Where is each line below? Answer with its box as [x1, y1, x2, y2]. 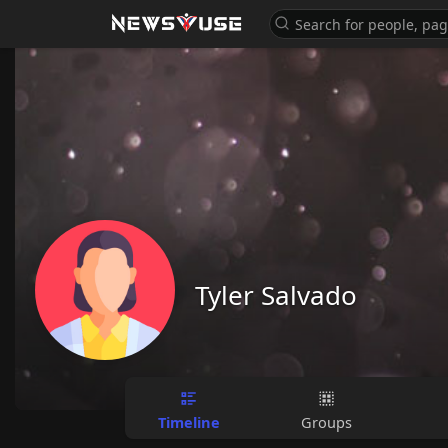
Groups [301, 411, 353, 432]
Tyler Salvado [195, 277, 357, 313]
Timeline [157, 411, 220, 432]
